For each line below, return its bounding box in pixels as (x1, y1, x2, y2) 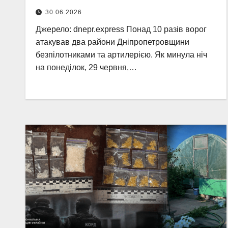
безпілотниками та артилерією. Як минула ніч (36, 50, 207, 59)
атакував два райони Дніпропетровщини (36, 38, 189, 46)
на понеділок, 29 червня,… (36, 63, 137, 72)
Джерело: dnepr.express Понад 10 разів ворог (36, 25, 207, 34)
